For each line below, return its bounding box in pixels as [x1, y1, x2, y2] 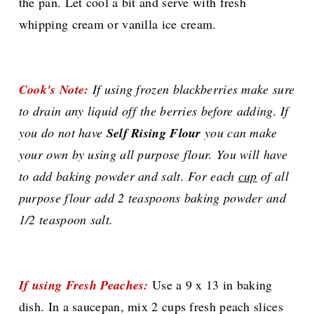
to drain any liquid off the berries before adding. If [18, 102, 289, 120]
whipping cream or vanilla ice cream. [18, 15, 217, 33]
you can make [200, 124, 278, 142]
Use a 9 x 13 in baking [148, 276, 273, 294]
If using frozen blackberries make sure [88, 81, 295, 98]
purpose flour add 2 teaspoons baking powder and [18, 189, 286, 207]
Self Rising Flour [106, 124, 201, 142]
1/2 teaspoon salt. [18, 211, 114, 228]
